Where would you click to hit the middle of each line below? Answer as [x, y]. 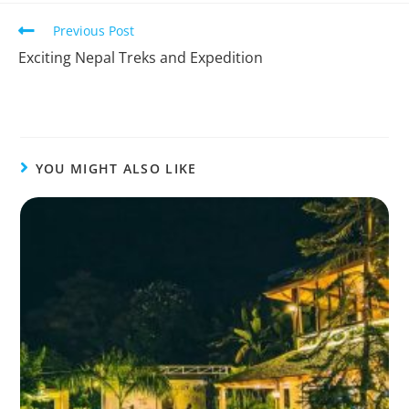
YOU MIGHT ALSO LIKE [116, 169]
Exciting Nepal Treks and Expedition [141, 58]
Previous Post [94, 31]
